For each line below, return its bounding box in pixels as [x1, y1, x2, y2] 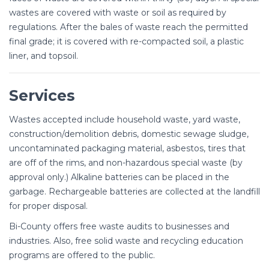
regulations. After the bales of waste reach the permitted [9, 21, 248, 32]
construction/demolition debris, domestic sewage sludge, [9, 128, 249, 139]
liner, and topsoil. [9, 50, 78, 61]
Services [9, 86, 75, 104]
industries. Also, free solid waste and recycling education [9, 235, 243, 246]
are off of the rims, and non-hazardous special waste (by [9, 157, 243, 168]
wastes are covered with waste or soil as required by [9, 7, 226, 18]
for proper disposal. [9, 200, 88, 211]
